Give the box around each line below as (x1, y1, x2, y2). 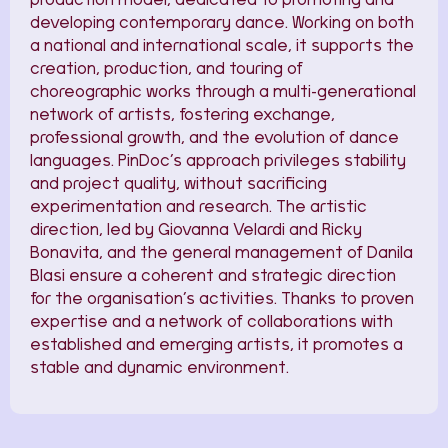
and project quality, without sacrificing (30, 173, 327, 194)
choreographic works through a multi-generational (30, 81, 416, 102)
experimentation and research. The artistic (30, 196, 367, 217)
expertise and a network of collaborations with (30, 311, 393, 332)
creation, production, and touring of (30, 58, 303, 79)
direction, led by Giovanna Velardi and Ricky (30, 219, 362, 240)
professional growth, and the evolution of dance (30, 127, 399, 148)
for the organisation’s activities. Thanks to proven (30, 288, 414, 309)
